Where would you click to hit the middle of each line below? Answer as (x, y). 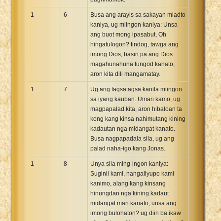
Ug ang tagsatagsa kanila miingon (136, 89)
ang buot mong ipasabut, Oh (128, 34)
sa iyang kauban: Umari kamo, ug (135, 99)
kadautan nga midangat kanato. (133, 129)
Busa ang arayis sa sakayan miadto (138, 15)
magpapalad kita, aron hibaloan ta (136, 109)
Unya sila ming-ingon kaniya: (129, 164)
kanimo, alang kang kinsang (128, 183)
